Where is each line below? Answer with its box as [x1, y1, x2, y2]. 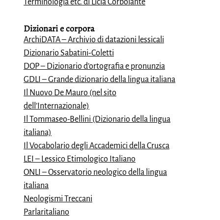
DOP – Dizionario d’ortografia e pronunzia [24, 62, 165, 71]
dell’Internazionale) [24, 102, 89, 110]
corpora [66, 23, 94, 34]
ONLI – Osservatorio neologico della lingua [24, 168, 167, 177]
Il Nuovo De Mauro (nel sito [24, 88, 116, 97]
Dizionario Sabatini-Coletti [24, 49, 114, 57]
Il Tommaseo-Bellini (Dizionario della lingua [24, 115, 170, 124]
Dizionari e [24, 23, 66, 34]
